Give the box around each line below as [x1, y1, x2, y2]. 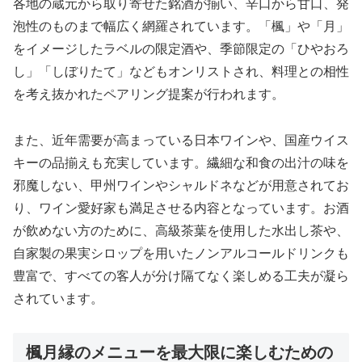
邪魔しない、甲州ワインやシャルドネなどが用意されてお [13, 178, 349, 192]
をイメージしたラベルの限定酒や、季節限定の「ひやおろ [13, 41, 349, 56]
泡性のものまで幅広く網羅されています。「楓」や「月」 [13, 19, 349, 33]
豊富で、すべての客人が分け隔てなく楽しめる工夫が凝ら [13, 268, 349, 283]
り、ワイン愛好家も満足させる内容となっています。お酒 [13, 200, 349, 215]
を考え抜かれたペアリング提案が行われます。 [13, 86, 284, 101]
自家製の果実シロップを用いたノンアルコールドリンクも [13, 246, 349, 260]
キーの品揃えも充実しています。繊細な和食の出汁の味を [13, 155, 349, 170]
